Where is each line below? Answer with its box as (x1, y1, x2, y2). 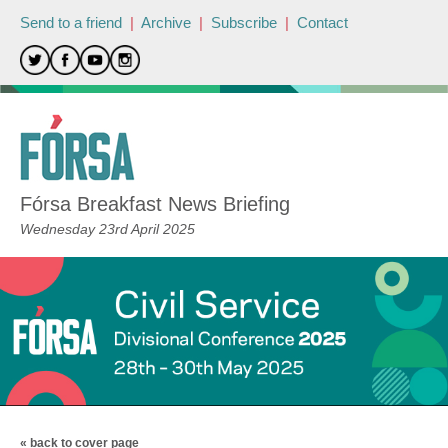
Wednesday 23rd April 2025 (20, 221, 195, 237)
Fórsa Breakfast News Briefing (20, 193, 290, 215)
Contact (297, 14, 348, 31)
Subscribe (211, 14, 277, 31)
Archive (141, 14, 191, 31)
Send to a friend (20, 14, 122, 31)
